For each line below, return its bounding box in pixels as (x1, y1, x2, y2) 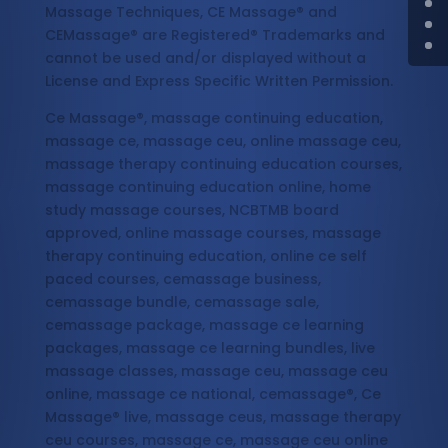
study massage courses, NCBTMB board (44, 200, 339, 221)
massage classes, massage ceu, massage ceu (44, 361, 388, 382)
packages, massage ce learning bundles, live (44, 338, 375, 359)
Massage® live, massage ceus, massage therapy (44, 407, 401, 428)
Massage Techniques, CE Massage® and (44, 2, 337, 23)
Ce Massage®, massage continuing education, (44, 108, 383, 129)
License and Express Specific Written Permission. (44, 71, 393, 92)
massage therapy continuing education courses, (44, 154, 402, 175)
